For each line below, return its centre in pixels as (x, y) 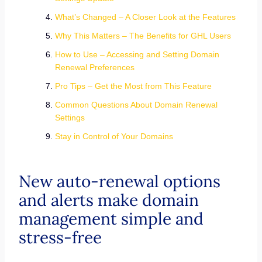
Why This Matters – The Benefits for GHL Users (143, 36)
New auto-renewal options (119, 181)
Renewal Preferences (96, 67)
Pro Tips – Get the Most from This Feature (134, 86)
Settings (70, 118)
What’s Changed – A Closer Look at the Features (146, 17)
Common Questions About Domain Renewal (136, 105)
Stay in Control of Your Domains (115, 136)
